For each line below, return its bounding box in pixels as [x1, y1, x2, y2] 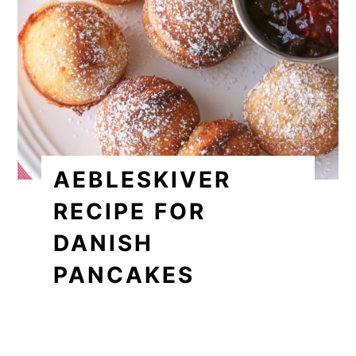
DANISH [53, 230, 154, 257]
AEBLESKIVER [53, 166, 232, 194]
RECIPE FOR [53, 198, 207, 226]
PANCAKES [53, 261, 195, 289]
